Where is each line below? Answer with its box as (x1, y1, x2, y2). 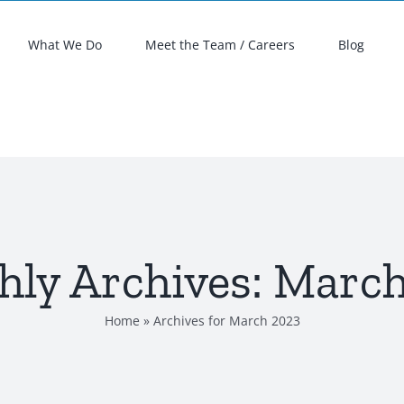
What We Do (28, 35, 102, 53)
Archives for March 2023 (152, 311, 300, 329)
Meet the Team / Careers (145, 35, 295, 53)
